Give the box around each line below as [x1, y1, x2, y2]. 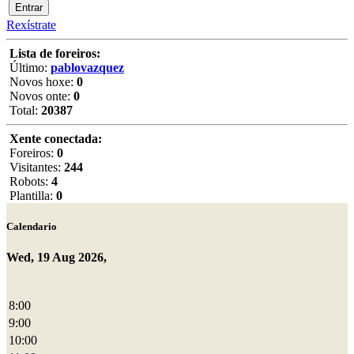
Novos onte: [6, 89, 73, 103]
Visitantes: [6, 160, 64, 174]
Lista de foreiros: [9, 47, 100, 60]
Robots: [6, 175, 51, 188]
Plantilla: [6, 189, 56, 202]
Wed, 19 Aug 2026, [6, 250, 107, 265]
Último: [6, 61, 51, 74]
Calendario [6, 220, 57, 233]
